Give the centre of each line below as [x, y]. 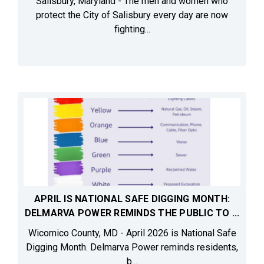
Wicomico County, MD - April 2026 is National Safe [132, 233]
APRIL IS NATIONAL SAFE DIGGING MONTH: [132, 199]
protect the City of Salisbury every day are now [132, 15]
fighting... [132, 29]
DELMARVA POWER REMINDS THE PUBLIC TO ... [132, 213]
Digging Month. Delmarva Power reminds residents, [132, 247]
